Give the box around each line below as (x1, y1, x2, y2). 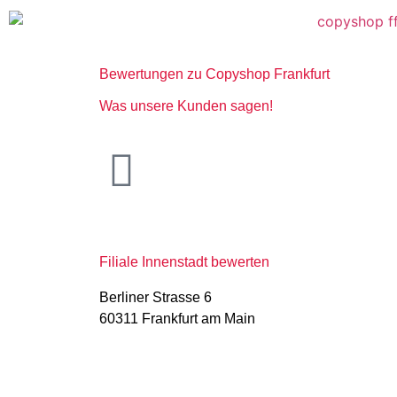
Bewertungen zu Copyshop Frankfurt (99, 66, 330, 82)
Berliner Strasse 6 (99, 290, 212, 305)
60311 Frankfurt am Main (99, 311, 255, 326)
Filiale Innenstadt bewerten (99, 254, 269, 269)
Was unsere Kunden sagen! (99, 98, 273, 113)
